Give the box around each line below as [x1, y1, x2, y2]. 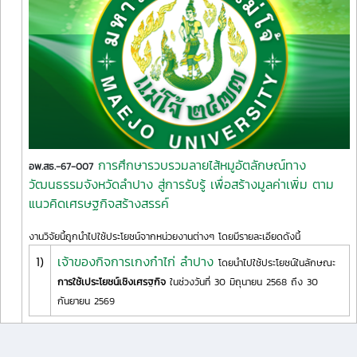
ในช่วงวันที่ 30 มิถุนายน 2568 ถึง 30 [166, 273, 318, 289]
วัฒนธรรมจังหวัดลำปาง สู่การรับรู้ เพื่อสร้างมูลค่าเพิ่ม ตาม [29, 174, 334, 194]
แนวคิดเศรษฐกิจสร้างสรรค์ [29, 193, 169, 213]
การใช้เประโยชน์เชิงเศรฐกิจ [57, 273, 166, 289]
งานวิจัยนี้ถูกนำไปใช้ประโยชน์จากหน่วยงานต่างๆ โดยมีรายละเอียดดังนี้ [29, 228, 300, 244]
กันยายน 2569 [57, 292, 115, 308]
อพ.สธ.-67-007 [29, 158, 93, 174]
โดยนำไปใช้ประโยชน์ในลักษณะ [218, 254, 335, 270]
